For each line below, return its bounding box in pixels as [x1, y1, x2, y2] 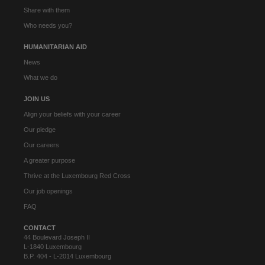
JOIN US [24, 95, 50, 103]
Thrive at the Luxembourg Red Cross [24, 172, 131, 180]
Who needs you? [24, 22, 72, 30]
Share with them [24, 7, 70, 14]
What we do [24, 74, 57, 82]
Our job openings [24, 188, 73, 195]
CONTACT [24, 224, 56, 232]
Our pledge [24, 126, 56, 134]
